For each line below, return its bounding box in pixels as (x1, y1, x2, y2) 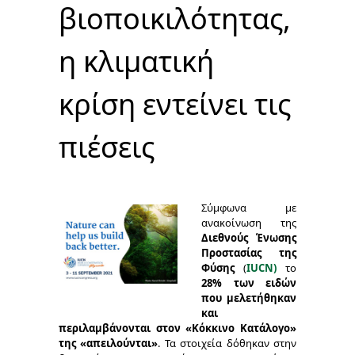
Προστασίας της (201, 246, 296, 260)
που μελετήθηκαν (201, 291, 296, 305)
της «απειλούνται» (59, 336, 158, 350)
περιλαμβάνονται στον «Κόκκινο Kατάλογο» (59, 321, 296, 335)
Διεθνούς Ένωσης (201, 231, 296, 245)
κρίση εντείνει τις (59, 85, 291, 124)
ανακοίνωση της (201, 216, 296, 230)
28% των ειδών (201, 276, 296, 290)
